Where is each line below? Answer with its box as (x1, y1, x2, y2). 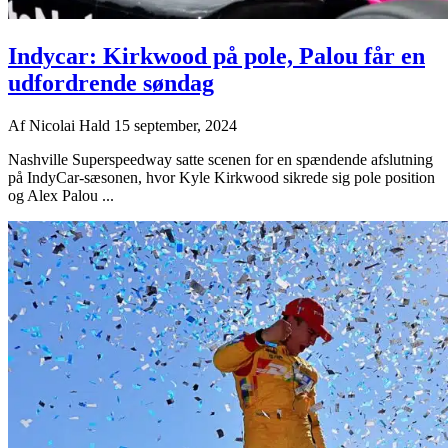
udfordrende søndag (8, 70, 214, 97)
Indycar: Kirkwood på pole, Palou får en (8, 43, 425, 70)
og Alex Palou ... (8, 187, 114, 205)
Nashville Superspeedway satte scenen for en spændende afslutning (8, 151, 433, 169)
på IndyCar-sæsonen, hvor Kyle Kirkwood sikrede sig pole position (8, 169, 435, 187)
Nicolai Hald (29, 117, 114, 135)
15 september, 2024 (114, 117, 237, 135)
